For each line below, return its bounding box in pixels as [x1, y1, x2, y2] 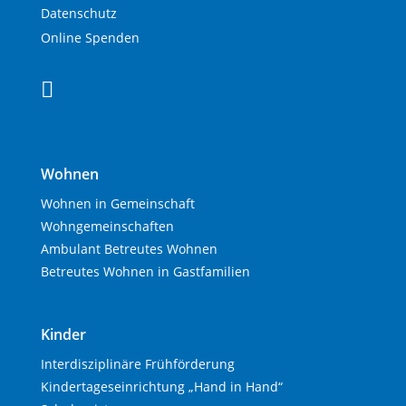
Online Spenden [40, 28, 140, 46]
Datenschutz [40, 4, 117, 22]
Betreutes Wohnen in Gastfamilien [40, 262, 250, 280]
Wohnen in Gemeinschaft [40, 194, 195, 212]
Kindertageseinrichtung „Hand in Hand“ [40, 377, 283, 395]
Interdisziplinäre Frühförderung [40, 354, 235, 372]
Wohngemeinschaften [40, 217, 174, 235]
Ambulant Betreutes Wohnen [40, 239, 217, 257]
